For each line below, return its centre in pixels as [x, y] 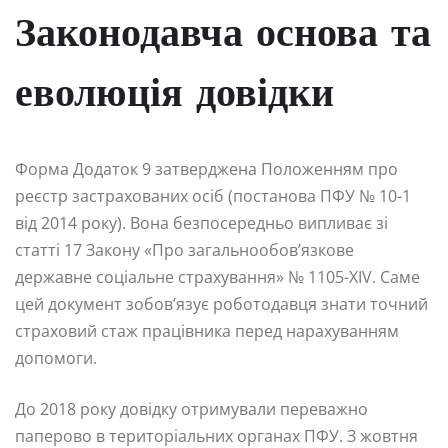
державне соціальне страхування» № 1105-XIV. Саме [217, 276]
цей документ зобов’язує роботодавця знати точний [221, 303]
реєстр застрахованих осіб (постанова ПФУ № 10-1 [213, 195]
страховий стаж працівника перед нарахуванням [207, 330]
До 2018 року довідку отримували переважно [191, 408]
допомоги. [56, 357]
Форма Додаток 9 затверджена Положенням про [206, 168]
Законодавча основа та [223, 35]
